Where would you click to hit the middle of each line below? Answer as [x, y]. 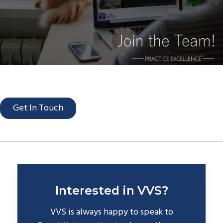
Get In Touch [38, 108]
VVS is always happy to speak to [111, 212]
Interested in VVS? [111, 190]
